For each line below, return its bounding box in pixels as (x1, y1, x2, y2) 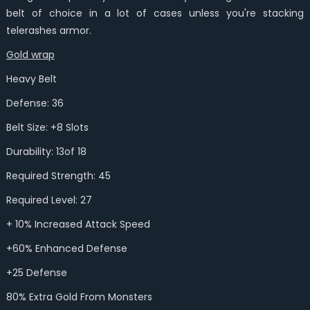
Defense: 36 (6, 96, 64, 110)
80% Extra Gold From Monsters (6, 290, 155, 304)
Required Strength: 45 (6, 169, 111, 183)
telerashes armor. (6, 24, 91, 37)
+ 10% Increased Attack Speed (6, 217, 150, 231)
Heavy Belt (6, 72, 57, 86)
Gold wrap (6, 48, 55, 62)
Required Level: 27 (6, 193, 92, 207)
